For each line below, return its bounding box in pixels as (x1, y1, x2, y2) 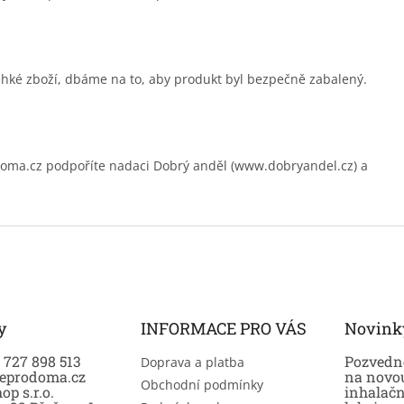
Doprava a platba (140, 353, 244, 371)
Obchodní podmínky (140, 375, 263, 393)
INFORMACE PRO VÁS (140, 317, 307, 339)
